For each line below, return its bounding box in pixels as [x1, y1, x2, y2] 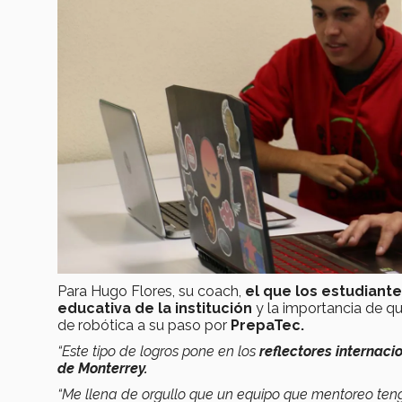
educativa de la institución [57, 299, 252, 317]
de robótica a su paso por [57, 316, 231, 334]
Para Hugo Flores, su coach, [57, 282, 245, 300]
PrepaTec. [231, 316, 304, 334]
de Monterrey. [57, 359, 148, 377]
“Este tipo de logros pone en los [57, 342, 259, 360]
